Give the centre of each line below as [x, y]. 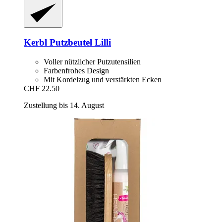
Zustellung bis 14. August [64, 105]
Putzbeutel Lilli [79, 43]
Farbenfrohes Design [76, 70]
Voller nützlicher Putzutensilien [92, 61]
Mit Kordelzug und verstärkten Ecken [103, 79]
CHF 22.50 [42, 88]
